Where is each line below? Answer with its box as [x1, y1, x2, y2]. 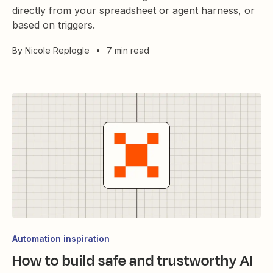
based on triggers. [12, 18, 95, 31]
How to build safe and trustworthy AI [12, 250, 253, 272]
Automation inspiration [12, 233, 110, 244]
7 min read [107, 44, 149, 55]
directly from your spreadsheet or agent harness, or [12, 4, 255, 16]
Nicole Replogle [25, 44, 90, 55]
